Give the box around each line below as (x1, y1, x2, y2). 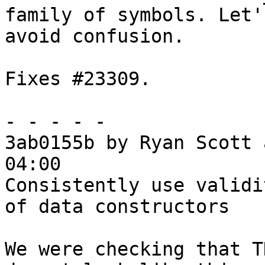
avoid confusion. (5, 25, 185, 47)
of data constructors (5, 196, 230, 218)
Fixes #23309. (5, 68, 151, 90)
